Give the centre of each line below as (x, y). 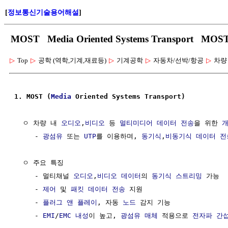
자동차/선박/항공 (178, 60)
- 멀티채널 (44, 176)
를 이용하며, (119, 136)
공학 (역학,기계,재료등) (72, 60)
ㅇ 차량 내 (38, 123)
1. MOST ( (33, 96)
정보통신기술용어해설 (43, 12)
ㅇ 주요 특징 (39, 162)
